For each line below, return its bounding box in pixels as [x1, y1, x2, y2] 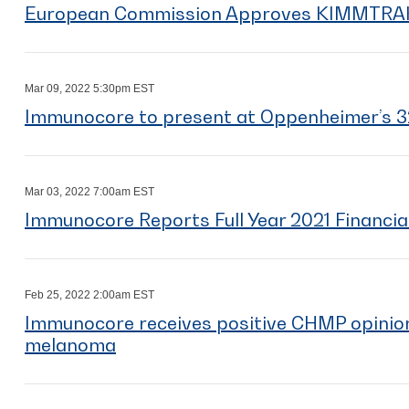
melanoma [25, 334, 116, 356]
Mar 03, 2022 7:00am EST [25, 185, 154, 198]
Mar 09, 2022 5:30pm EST [25, 82, 154, 95]
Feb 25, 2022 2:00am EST [25, 288, 154, 301]
